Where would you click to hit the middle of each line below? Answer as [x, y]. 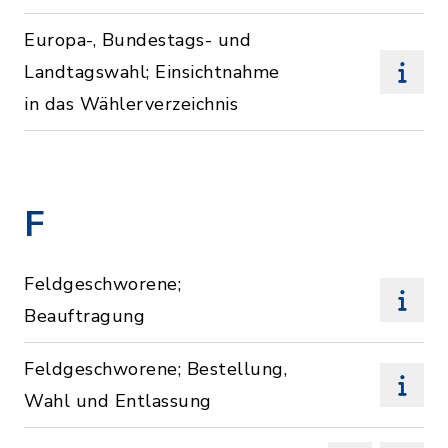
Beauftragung [84, 316]
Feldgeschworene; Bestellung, [155, 369]
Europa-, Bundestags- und [137, 40]
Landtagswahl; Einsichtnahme [152, 72]
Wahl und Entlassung [118, 401]
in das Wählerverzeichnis [131, 104]
